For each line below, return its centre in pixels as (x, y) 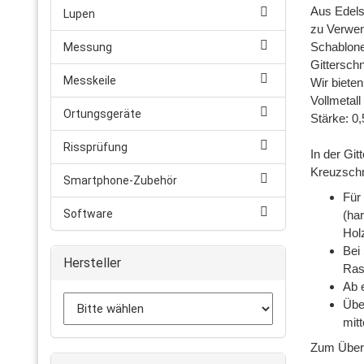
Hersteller (92, 263)
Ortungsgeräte (102, 114)
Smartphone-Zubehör (120, 180)
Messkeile (90, 80)
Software (88, 214)
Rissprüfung (95, 147)
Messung (88, 47)
